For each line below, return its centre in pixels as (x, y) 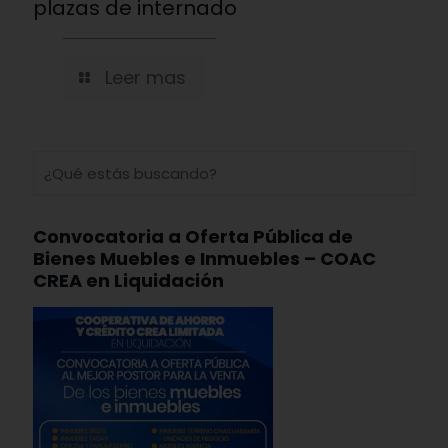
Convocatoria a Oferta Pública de (193, 236)
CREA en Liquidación (128, 280)
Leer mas (145, 77)
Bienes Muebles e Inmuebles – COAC (204, 258)
